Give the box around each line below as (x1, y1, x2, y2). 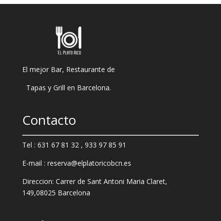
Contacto (22, 111, 76, 129)
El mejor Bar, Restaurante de (22, 65, 115, 74)
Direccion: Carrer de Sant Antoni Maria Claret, (22, 177, 167, 186)
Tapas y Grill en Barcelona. (26, 83, 111, 92)
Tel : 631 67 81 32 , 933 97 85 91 (22, 140, 126, 150)
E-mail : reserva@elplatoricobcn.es (22, 158, 131, 168)
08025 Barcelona (36, 188, 90, 198)
